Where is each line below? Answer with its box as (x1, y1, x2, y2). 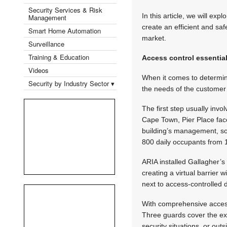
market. (142, 33, 167, 42)
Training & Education (28, 52, 89, 62)
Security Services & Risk (28, 5, 102, 15)
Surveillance (28, 39, 64, 49)
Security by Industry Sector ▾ (28, 78, 115, 88)
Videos (28, 65, 49, 75)
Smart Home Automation (28, 25, 103, 35)
